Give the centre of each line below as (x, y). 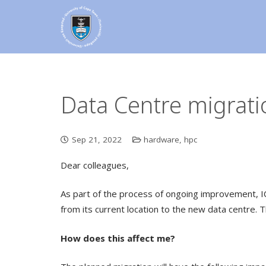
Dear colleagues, (95, 165)
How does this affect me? (118, 238)
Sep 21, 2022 (96, 139)
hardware (161, 139)
